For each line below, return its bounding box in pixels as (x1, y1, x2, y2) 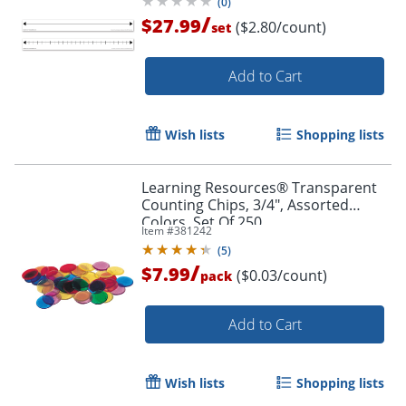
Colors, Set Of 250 (141, 212, 262, 233)
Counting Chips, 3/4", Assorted (141, 195, 349, 216)
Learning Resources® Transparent (141, 178, 377, 198)
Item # (141, 223, 174, 239)
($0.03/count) (237, 266, 327, 286)
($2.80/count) (236, 17, 326, 38)
